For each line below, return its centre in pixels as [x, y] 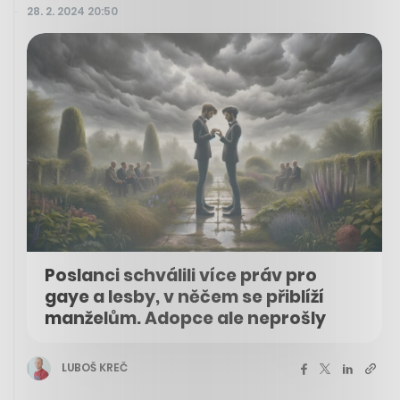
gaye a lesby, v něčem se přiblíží [184, 296]
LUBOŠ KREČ [95, 368]
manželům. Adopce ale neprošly [185, 318]
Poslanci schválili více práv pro [181, 275]
